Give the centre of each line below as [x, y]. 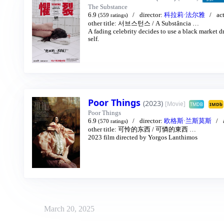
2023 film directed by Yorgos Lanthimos [143, 137]
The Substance [108, 7]
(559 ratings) [113, 15]
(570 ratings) [113, 121]
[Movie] [175, 103]
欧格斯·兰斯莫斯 [187, 121]
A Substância [173, 23]
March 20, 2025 [69, 209]
